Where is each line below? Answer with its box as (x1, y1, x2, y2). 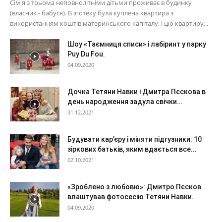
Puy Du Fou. (67, 50, 105, 58)
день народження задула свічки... (67, 97, 183, 106)
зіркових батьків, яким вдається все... (67, 145, 197, 153)
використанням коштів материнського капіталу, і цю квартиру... (10, 18, 208, 28)
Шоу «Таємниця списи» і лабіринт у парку (67, 40, 206, 48)
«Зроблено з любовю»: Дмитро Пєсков (67, 182, 201, 191)
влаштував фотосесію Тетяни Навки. (67, 192, 194, 201)
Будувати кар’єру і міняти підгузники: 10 (67, 135, 202, 143)
